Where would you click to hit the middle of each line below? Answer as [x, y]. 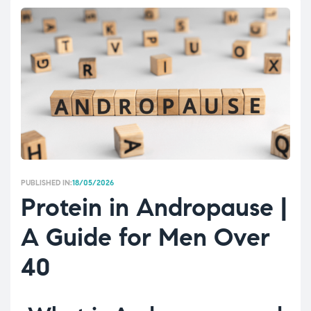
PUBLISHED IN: [47, 183]
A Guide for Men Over [145, 237]
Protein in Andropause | [154, 208]
